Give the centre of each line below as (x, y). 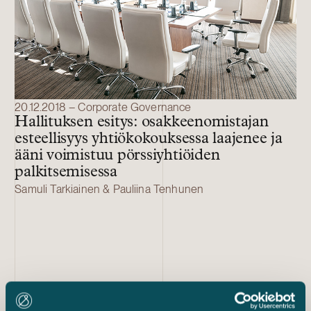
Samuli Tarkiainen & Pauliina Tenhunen (109, 189)
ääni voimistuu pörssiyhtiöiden (117, 156)
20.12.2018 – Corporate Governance (103, 107)
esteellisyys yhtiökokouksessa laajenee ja (149, 140)
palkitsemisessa (66, 173)
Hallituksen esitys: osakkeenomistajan (142, 123)
